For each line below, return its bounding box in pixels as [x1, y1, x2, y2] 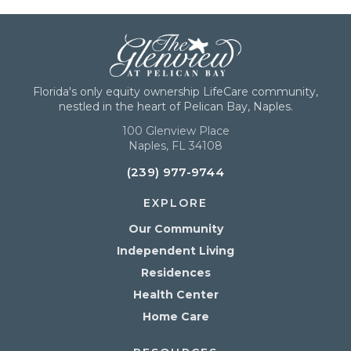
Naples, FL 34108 [128, 139, 223, 154]
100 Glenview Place [121, 124, 230, 139]
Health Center [132, 288, 219, 302]
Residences [140, 266, 211, 280]
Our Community [128, 222, 223, 237]
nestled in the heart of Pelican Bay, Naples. [58, 99, 293, 114]
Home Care [142, 309, 209, 324]
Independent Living [117, 244, 234, 259]
